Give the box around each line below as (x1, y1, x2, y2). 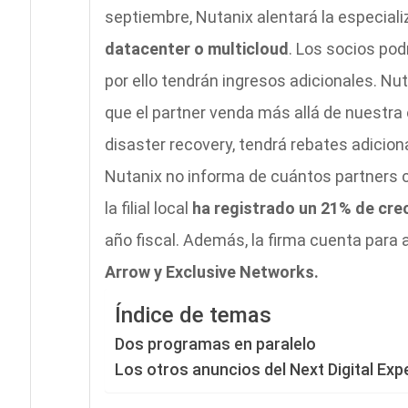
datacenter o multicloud (104, 39, 289, 59)
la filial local (104, 199, 192, 219)
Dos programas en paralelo (114, 334, 316, 354)
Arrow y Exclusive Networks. (104, 262, 319, 282)
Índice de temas (114, 302, 271, 329)
